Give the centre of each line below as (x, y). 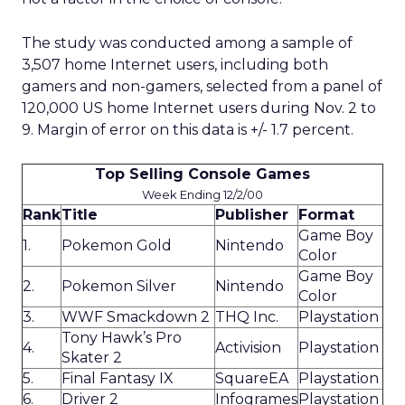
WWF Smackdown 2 (136, 317)
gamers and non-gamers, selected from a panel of (202, 86)
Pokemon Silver (119, 286)
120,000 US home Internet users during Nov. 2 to (199, 108)
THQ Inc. (247, 317)
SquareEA (252, 378)
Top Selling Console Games (202, 174)
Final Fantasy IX (118, 378)
